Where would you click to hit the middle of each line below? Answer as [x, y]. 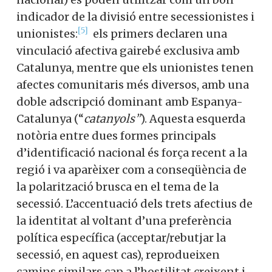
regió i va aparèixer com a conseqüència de [131, 169]
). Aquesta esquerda [193, 118]
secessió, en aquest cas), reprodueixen [118, 254]
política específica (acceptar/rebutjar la [121, 237]
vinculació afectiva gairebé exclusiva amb [128, 50]
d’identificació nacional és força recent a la [132, 152]
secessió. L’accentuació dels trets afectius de [134, 203]
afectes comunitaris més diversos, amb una [133, 84]
